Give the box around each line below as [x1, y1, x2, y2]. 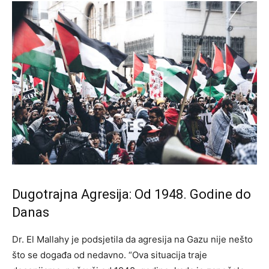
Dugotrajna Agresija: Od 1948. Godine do [12, 187, 251, 202]
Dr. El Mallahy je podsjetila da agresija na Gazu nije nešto [12, 234, 253, 245]
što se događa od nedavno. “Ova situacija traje [12, 249, 207, 261]
